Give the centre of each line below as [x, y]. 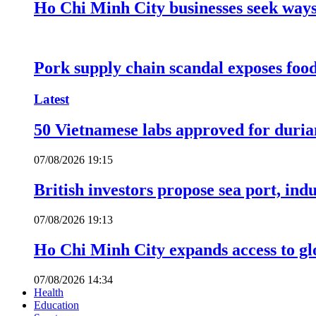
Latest [51, 99]
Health [49, 292]
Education [56, 305]
